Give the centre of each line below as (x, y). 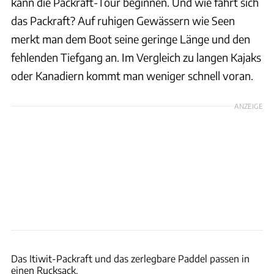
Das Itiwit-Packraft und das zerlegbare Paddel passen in (130, 258)
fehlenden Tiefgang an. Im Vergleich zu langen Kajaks (136, 57)
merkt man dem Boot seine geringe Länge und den (131, 39)
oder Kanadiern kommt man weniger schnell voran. (132, 75)
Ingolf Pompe (248, 236)
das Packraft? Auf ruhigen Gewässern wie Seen (123, 20)
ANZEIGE (249, 106)
